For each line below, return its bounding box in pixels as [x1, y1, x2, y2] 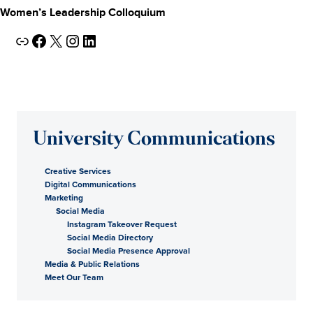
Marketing [45, 191, 83, 203]
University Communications [34, 130, 275, 150]
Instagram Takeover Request [67, 217, 177, 230]
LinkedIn [80, 29, 89, 50]
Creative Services [45, 164, 111, 177]
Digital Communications [45, 177, 136, 190]
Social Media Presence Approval [67, 244, 190, 256]
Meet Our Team [45, 270, 103, 283]
